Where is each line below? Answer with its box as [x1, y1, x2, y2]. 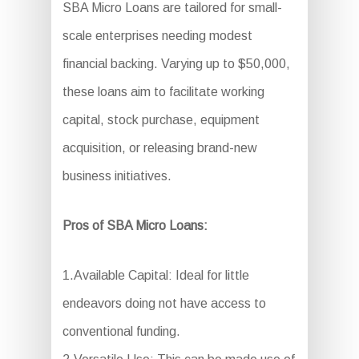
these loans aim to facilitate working [62, 84, 264, 99]
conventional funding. [62, 324, 180, 338]
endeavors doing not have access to [62, 296, 266, 310]
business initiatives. [62, 168, 171, 183]
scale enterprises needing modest [62, 28, 252, 42]
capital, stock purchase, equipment [62, 112, 260, 127]
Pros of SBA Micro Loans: [62, 218, 208, 232]
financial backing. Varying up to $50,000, [62, 56, 290, 71]
